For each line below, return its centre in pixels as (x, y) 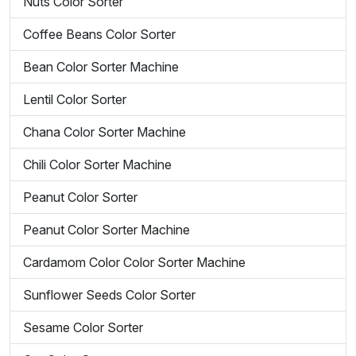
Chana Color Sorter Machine (104, 132)
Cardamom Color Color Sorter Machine (134, 262)
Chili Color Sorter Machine (97, 164)
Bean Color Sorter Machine (101, 67)
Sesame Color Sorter (83, 327)
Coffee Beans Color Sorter (99, 34)
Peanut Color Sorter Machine (106, 230)
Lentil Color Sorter (75, 99)
